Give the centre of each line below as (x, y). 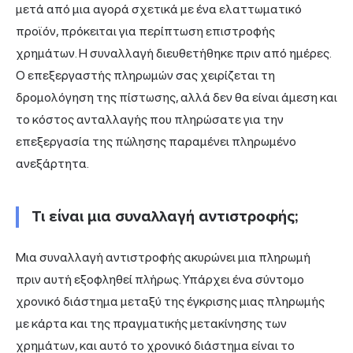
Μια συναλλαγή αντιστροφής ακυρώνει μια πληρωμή (163, 257)
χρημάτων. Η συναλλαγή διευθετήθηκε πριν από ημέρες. (173, 53)
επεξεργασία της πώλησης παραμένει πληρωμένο (156, 141)
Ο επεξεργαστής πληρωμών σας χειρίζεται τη (145, 75)
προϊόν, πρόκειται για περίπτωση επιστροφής (145, 31)
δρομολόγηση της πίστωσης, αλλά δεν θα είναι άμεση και (176, 97)
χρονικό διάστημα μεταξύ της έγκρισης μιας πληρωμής (170, 301)
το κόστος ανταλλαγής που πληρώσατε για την (150, 119)
